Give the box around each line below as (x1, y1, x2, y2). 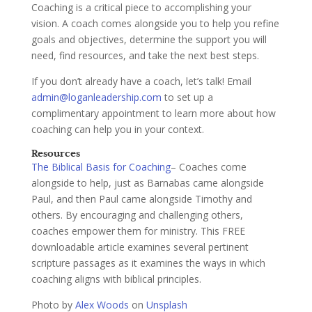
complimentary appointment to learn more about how (31, 106, 276, 120)
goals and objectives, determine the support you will (31, 32, 267, 46)
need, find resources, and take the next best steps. (31, 48, 259, 62)
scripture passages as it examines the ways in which (31, 256, 265, 270)
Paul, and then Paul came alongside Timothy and (31, 192, 252, 205)
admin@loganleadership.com (31, 90, 162, 104)
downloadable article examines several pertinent (31, 240, 249, 253)
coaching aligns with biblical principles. (31, 272, 201, 286)
